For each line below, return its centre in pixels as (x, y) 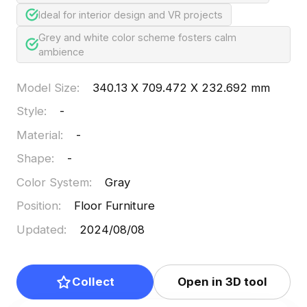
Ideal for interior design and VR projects (131, 14)
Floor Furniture (115, 206)
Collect (93, 282)
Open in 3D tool (222, 282)
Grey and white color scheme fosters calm (137, 37)
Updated (40, 229)
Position (37, 206)
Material (38, 135)
